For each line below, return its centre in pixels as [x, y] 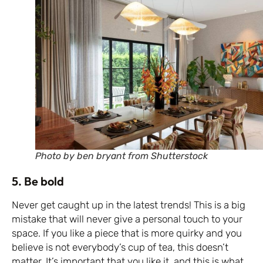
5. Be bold [38, 181]
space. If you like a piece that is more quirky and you [127, 233]
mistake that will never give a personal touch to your [127, 219]
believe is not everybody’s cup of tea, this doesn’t [120, 247]
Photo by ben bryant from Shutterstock [122, 156]
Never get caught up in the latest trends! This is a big [129, 205]
